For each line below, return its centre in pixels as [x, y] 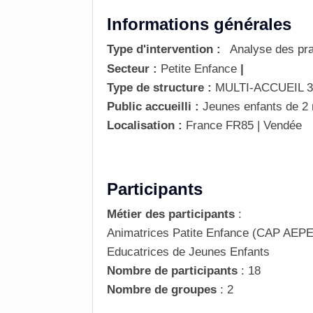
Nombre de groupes [162, 290]
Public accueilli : [153, 107]
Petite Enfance [199, 69]
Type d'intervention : [164, 49]
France [204, 125]
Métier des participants [171, 214]
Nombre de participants [172, 271]
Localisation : [145, 125]
